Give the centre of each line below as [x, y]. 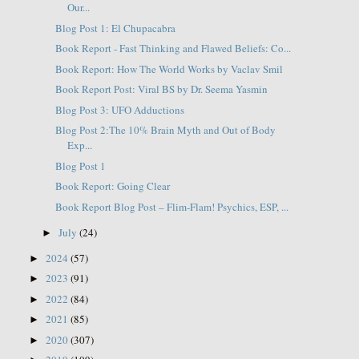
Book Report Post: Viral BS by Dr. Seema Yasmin [161, 89]
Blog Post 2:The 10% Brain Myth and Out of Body [165, 130]
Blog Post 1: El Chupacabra [115, 28]
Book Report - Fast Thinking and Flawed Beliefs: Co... [173, 48]
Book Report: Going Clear [112, 186]
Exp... [79, 145]
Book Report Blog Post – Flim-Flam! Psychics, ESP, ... [171, 206]
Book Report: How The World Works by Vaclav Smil [169, 69]
